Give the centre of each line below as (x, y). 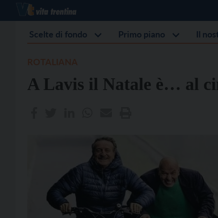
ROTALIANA (53, 62)
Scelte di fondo (58, 34)
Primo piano (142, 34)
